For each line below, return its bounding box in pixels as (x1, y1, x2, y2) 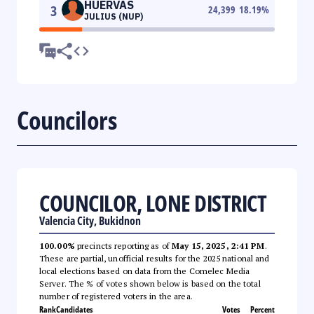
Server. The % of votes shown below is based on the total (39, 278, 261, 289)
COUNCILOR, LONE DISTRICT (39, 187, 266, 218)
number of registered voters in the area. (39, 290, 193, 301)
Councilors (17, 102, 116, 137)
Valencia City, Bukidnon (39, 212, 141, 228)
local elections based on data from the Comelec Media (39, 265, 250, 276)
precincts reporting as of (74, 240, 172, 251)
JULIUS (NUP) (84, 11, 143, 22)
